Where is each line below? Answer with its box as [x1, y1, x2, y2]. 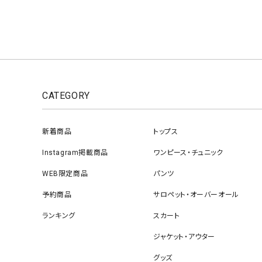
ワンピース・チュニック [153, 149, 223, 157]
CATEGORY [42, 90, 90, 102]
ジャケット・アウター [153, 233, 215, 242]
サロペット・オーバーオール [153, 191, 239, 199]
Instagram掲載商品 [42, 149, 108, 157]
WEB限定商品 [42, 170, 88, 178]
